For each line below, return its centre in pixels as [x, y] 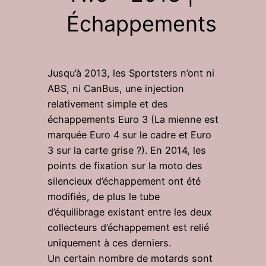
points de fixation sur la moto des [125, 166]
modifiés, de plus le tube [104, 197]
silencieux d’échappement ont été [124, 181]
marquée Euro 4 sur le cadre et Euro [129, 135]
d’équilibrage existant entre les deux [130, 212]
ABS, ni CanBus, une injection [116, 88]
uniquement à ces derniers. [109, 243]
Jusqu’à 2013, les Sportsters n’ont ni [131, 73]
